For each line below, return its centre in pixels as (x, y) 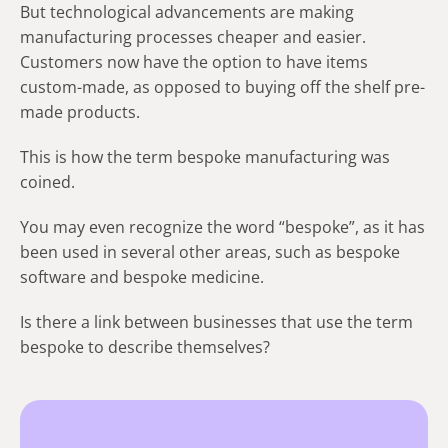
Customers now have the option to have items (194, 61)
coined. (47, 181)
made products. (80, 111)
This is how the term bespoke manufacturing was (205, 156)
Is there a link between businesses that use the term (216, 321)
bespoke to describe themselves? (145, 346)
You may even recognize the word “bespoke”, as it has (222, 226)
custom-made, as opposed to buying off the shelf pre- (222, 86)
